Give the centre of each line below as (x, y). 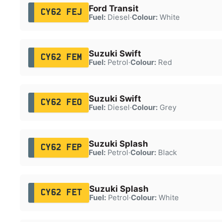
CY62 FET (61, 193)
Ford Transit (113, 8)
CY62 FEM (61, 57)
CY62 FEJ (61, 12)
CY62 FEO (61, 102)
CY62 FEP (61, 147)
